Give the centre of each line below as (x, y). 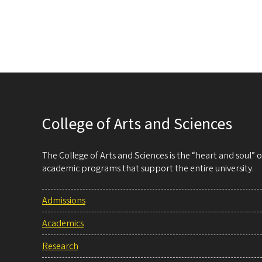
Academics (63, 224)
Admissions (64, 201)
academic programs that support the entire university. (148, 169)
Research (60, 247)
